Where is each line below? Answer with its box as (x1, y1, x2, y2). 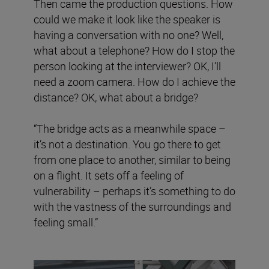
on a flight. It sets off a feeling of (34, 168, 184, 183)
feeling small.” (34, 214, 98, 229)
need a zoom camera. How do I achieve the (34, 74, 235, 89)
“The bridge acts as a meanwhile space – (34, 121, 226, 136)
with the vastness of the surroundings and (34, 199, 231, 214)
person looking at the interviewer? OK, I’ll (34, 58, 221, 73)
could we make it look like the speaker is (34, 11, 220, 26)
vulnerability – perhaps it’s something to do (34, 183, 235, 198)
